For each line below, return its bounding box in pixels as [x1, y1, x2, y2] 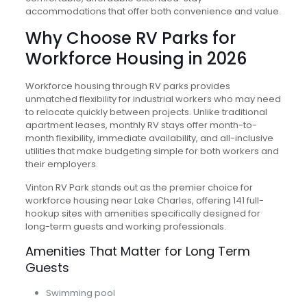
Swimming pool [45, 286, 115, 299]
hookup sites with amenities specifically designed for [25, 207, 260, 220]
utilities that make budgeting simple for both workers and [25, 145, 279, 158]
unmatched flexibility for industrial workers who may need [25, 93, 281, 106]
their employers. [25, 158, 98, 171]
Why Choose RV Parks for [25, 27, 236, 49]
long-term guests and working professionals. [25, 220, 226, 233]
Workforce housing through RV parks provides [25, 79, 230, 93]
